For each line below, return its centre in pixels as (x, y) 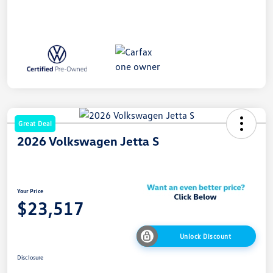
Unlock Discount (205, 236)
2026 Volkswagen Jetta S (88, 140)
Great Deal (35, 123)
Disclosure (30, 257)
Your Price (30, 190)
